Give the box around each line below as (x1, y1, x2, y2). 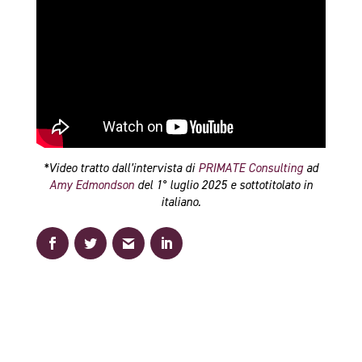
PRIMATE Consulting (197, 160, 303, 177)
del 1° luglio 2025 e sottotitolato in (133, 177, 313, 194)
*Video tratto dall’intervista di (43, 160, 198, 177)
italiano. (160, 194, 201, 211)
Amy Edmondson (48, 177, 134, 194)
